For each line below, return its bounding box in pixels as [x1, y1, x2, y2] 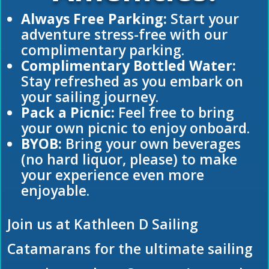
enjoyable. [21, 181, 89, 201]
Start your [167, 9, 239, 29]
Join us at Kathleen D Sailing [7, 214, 198, 234]
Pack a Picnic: [21, 103, 115, 122]
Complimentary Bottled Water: [21, 56, 236, 76]
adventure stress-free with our [21, 25, 228, 44]
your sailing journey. [21, 87, 159, 107]
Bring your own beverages [62, 134, 241, 154]
